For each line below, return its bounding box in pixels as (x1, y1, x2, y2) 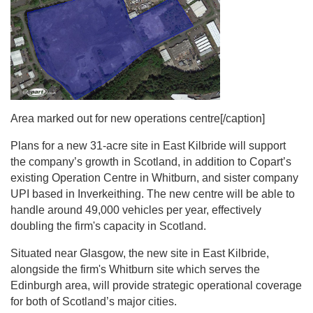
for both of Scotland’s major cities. (10, 295, 177, 307)
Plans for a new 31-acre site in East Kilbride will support (10, 140, 286, 152)
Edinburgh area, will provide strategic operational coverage (10, 279, 302, 291)
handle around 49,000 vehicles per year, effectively (10, 204, 261, 217)
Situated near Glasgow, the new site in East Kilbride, (10, 247, 269, 259)
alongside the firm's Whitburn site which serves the (10, 263, 260, 275)
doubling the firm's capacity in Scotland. (10, 220, 206, 233)
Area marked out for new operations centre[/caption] (10, 112, 265, 125)
